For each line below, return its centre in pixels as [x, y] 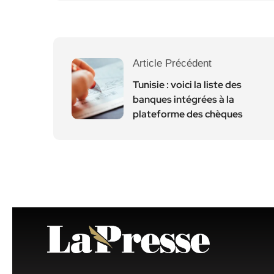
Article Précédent [172, 63]
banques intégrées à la [183, 99]
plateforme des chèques [188, 114]
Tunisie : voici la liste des [187, 85]
